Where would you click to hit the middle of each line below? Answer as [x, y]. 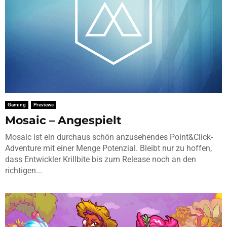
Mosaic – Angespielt [63, 120]
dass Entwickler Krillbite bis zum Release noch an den [101, 159]
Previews [44, 104]
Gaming [17, 104]
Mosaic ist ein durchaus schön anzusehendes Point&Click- [109, 137]
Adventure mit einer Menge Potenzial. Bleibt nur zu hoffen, [108, 148]
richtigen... [24, 170]
